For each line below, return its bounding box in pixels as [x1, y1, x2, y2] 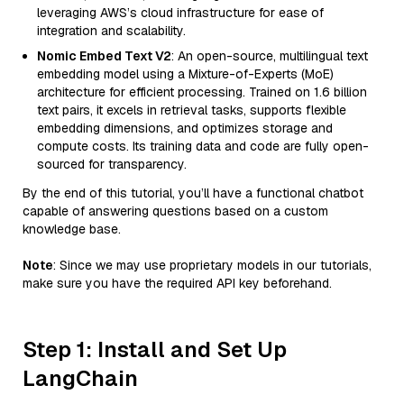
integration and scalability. [37, 23, 186, 39]
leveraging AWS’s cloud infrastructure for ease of [37, 5, 324, 21]
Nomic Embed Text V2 [37, 48, 171, 64]
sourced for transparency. [37, 156, 187, 172]
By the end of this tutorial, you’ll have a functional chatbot [23, 185, 363, 201]
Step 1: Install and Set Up [23, 335, 287, 363]
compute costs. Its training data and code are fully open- [37, 138, 369, 154]
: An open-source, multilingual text [171, 48, 368, 64]
